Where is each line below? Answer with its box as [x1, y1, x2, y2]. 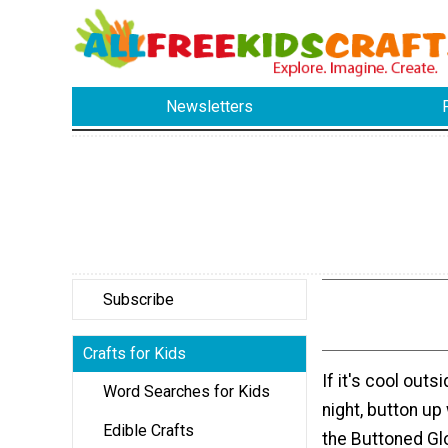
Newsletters [166, 97, 254, 117]
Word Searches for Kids [103, 381, 270, 401]
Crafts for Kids [83, 343, 186, 363]
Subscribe [103, 289, 174, 309]
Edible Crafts [103, 420, 194, 440]
